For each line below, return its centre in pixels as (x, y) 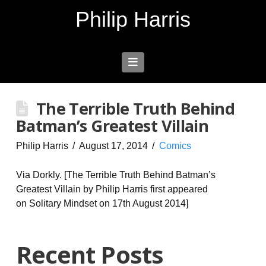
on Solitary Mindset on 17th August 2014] (102, 203)
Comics (175, 146)
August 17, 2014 (114, 146)
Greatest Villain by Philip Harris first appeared (112, 189)
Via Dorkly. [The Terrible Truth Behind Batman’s (115, 175)
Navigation (162, 62)
